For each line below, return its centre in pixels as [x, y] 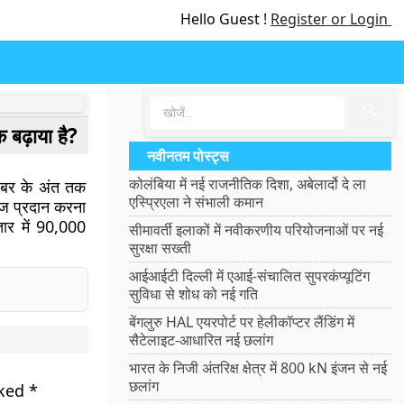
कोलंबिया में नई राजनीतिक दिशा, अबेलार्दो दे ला [248, 184]
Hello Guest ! [225, 19]
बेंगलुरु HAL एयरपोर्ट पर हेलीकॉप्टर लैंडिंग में [242, 322]
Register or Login [331, 19]
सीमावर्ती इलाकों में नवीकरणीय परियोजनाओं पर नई [257, 230]
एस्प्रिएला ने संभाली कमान [197, 202]
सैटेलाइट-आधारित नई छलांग [202, 340]
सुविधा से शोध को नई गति [194, 294]
